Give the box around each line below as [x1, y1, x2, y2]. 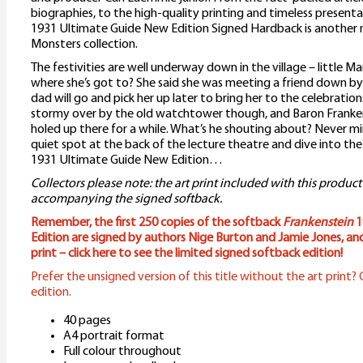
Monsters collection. [31, 38, 138, 52]
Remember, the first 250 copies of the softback [31, 216, 283, 230]
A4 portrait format [63, 330, 164, 344]
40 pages [63, 314, 111, 328]
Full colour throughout [63, 345, 181, 359]
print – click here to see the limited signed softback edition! [31, 247, 343, 261]
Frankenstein [283, 216, 353, 230]
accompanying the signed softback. [31, 193, 222, 207]
